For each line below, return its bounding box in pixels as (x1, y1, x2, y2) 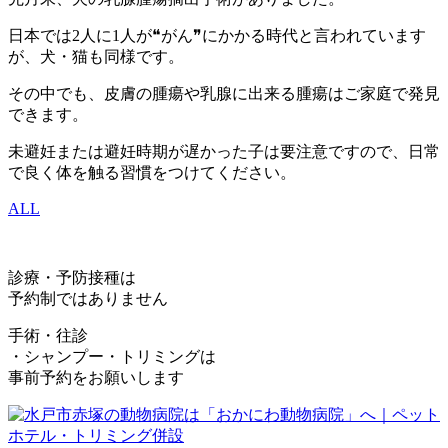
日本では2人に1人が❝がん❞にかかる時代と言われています (8, 26, 426, 44)
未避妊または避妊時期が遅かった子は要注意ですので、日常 (8, 142, 440, 160)
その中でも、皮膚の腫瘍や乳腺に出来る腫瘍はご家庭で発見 (8, 84, 440, 102)
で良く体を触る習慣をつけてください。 (8, 163, 296, 181)
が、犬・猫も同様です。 (8, 47, 184, 65)
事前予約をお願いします (8, 368, 184, 386)
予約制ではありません (8, 289, 168, 307)
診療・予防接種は (8, 268, 136, 286)
